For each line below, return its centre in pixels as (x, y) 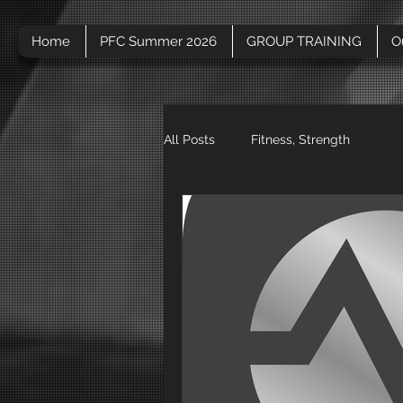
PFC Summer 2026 (158, 41)
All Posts (189, 140)
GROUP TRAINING (304, 41)
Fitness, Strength (300, 140)
